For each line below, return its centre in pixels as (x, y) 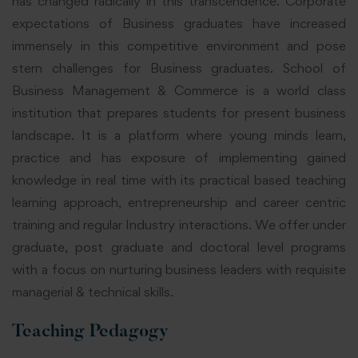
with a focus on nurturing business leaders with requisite (179, 269)
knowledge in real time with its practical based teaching (179, 180)
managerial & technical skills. (93, 292)
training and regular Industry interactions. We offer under (179, 225)
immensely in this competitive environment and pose (179, 46)
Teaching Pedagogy (90, 332)
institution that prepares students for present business (179, 113)
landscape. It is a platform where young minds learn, (179, 135)
